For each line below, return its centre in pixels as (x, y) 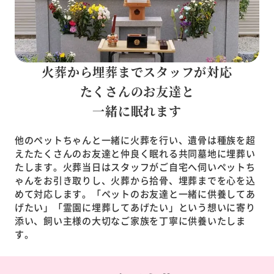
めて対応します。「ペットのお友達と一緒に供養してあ (135, 193)
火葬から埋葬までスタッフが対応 (137, 72)
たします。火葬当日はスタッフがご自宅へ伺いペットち (135, 166)
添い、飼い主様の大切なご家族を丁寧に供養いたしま (130, 220)
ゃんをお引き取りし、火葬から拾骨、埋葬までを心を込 (135, 180)
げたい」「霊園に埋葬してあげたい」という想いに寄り (135, 207)
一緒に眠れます (137, 111)
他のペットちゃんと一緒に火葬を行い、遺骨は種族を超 (135, 139)
